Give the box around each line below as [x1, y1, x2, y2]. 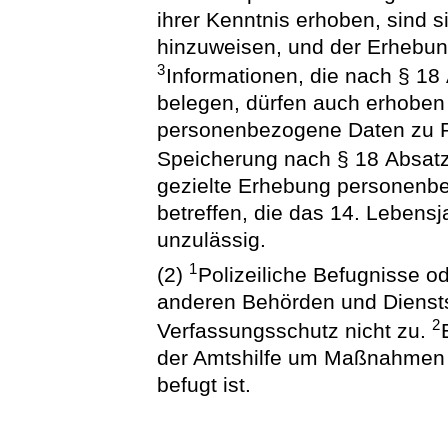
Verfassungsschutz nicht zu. [157, 319, 433, 343]
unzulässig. [157, 227, 267, 251]
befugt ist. [157, 373, 252, 397]
